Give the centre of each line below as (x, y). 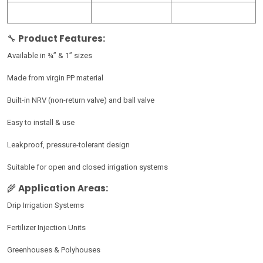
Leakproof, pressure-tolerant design (68, 145)
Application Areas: (63, 188)
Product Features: (62, 38)
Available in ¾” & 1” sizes (50, 55)
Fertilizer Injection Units (46, 227)
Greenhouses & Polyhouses (54, 250)
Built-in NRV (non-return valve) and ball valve (81, 100)
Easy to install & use (41, 122)
